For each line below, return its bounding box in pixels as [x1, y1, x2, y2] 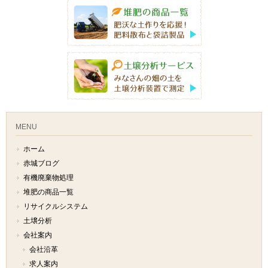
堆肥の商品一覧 [23, 188, 74, 197]
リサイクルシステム [23, 202, 88, 211]
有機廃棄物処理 [23, 173, 74, 182]
